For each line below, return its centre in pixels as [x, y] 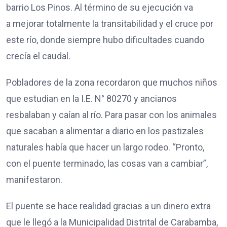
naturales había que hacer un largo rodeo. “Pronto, [105, 147]
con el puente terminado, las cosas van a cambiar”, [107, 163]
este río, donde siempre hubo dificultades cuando [105, 40]
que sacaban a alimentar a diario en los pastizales [105, 131]
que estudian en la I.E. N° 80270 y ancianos [91, 98]
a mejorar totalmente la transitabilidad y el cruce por [110, 23]
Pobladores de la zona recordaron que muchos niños [112, 82]
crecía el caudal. [38, 56]
